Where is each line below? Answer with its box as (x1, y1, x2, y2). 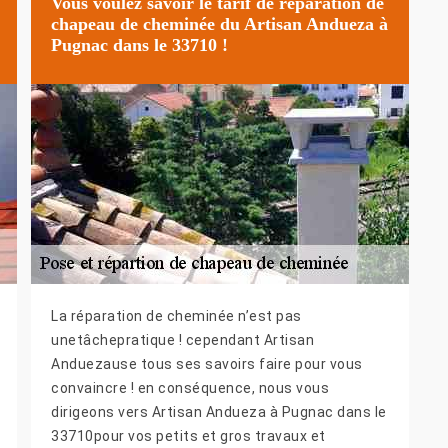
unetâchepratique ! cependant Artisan (51, 332, 314, 349)
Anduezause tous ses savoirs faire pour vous (51, 356, 363, 373)
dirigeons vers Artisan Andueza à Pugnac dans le (51, 404, 387, 421)
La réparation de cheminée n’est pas (51, 308, 302, 325)
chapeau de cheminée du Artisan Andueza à (51, 13, 388, 34)
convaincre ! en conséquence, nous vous (51, 380, 329, 397)
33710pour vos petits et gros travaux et (51, 428, 326, 445)
